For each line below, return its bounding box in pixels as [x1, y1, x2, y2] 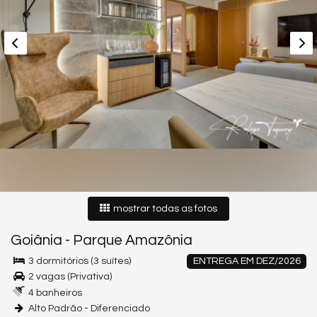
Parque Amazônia [73, 233, 192, 248]
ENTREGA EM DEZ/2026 [192, 256, 301, 266]
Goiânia [11, 233, 62, 248]
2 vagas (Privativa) [26, 272, 112, 282]
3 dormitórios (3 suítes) [26, 256, 131, 266]
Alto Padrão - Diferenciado [26, 304, 150, 313]
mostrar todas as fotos [111, 204, 217, 214]
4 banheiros [26, 288, 82, 298]
